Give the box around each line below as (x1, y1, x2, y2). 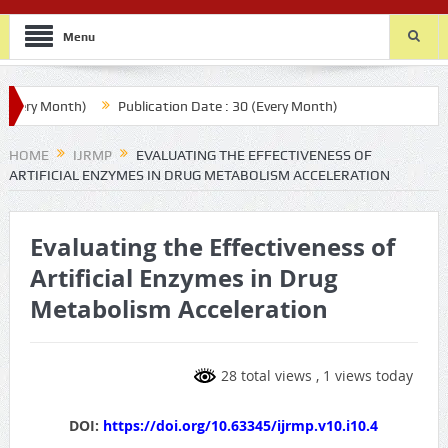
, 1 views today (316, 366, 414, 386)
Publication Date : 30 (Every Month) (88, 98, 309, 114)
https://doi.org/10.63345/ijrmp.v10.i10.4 (103, 415, 379, 435)
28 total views (217, 366, 317, 386)
